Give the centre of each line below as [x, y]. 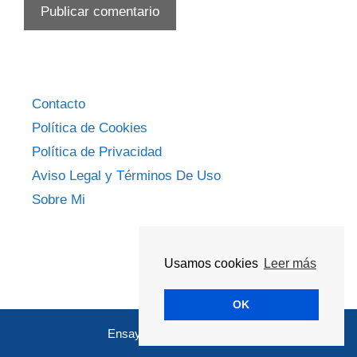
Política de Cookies [90, 128]
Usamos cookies [212, 264]
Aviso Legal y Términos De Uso [126, 176]
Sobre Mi [59, 200]
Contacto [59, 104]
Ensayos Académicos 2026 [178, 334]
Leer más [290, 264]
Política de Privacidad [97, 152]
